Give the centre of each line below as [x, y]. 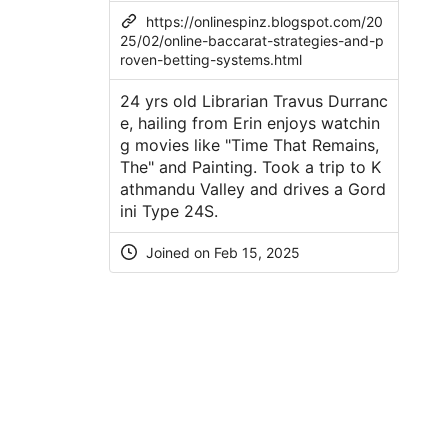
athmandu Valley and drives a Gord [252, 188]
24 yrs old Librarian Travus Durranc [253, 100]
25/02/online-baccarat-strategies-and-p [251, 40]
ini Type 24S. [168, 210]
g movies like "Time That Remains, [249, 144]
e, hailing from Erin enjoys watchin [249, 122]
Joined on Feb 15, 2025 [220, 252]
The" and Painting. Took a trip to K [250, 166]
